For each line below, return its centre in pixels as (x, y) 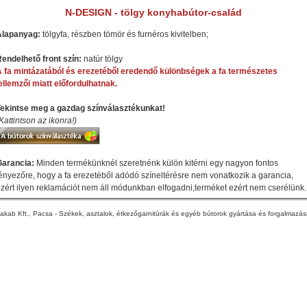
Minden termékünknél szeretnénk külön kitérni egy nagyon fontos (157, 163)
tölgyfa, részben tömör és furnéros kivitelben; (124, 34)
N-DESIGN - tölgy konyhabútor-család (153, 12)
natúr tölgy (103, 59)
